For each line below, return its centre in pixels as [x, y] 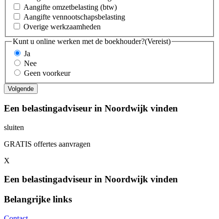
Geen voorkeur [47, 73]
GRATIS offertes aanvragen [47, 144]
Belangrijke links [38, 199]
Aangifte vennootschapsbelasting [74, 17]
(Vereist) [158, 41]
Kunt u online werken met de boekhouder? [79, 41]
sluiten [14, 127]
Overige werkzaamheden [62, 26]
